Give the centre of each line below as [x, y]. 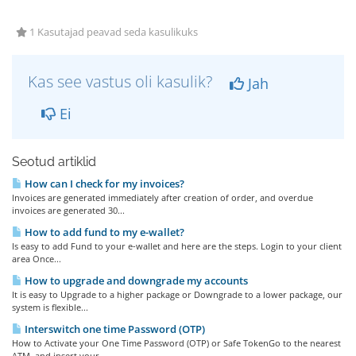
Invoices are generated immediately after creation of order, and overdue [163, 197]
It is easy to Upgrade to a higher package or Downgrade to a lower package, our [177, 294]
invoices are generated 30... [68, 210]
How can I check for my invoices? [103, 184]
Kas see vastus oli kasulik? [122, 81]
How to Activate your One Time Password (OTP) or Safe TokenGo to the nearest [176, 343]
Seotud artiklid [54, 162]
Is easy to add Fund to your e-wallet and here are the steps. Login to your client [177, 246]
